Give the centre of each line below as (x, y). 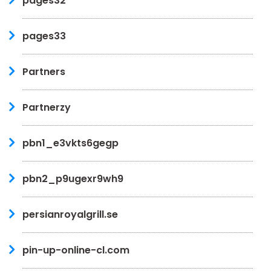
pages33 (44, 36)
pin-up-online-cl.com (76, 250)
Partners (44, 71)
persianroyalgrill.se (70, 214)
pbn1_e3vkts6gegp (70, 143)
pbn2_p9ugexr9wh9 (73, 178)
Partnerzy (47, 107)
